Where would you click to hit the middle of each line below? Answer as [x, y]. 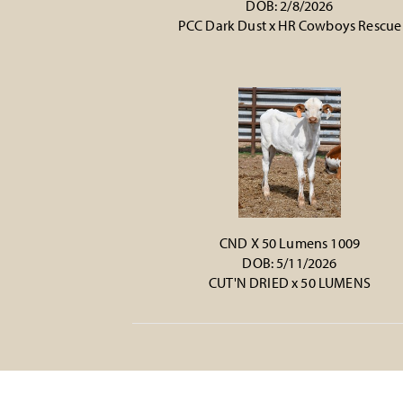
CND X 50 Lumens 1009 [290, 243]
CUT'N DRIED [249, 282]
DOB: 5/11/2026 [290, 263]
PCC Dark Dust [224, 25]
